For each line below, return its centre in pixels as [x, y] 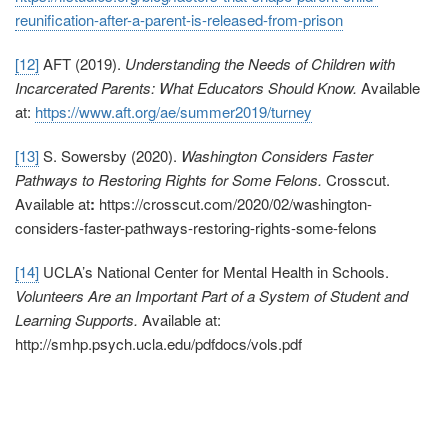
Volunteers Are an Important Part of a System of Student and [211, 296]
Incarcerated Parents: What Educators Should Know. [186, 88]
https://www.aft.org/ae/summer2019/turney [173, 112]
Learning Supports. [76, 320]
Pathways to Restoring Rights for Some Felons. [170, 180]
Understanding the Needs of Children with [260, 64]
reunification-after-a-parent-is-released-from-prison [179, 20]
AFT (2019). [82, 64]
